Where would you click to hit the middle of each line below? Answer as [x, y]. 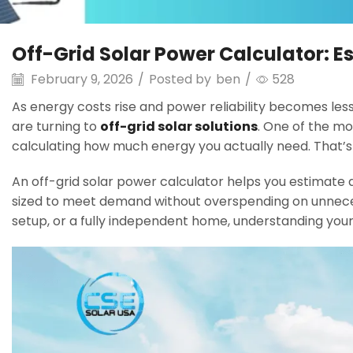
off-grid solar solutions [179, 126]
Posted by [180, 79]
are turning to [56, 126]
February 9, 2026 [80, 79]
